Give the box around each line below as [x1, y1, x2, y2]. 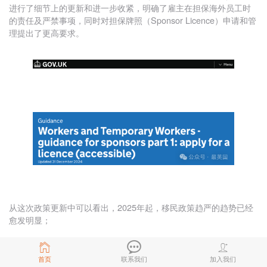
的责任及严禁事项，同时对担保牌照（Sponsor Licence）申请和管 [9, 14, 256, 27]
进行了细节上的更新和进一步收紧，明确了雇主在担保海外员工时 [9, 1, 251, 14]
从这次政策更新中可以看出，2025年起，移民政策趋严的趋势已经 [9, 200, 253, 213]
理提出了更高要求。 [9, 26, 84, 39]
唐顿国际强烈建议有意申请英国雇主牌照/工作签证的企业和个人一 [9, 238, 253, 251]
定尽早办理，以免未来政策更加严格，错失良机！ [9, 250, 193, 263]
